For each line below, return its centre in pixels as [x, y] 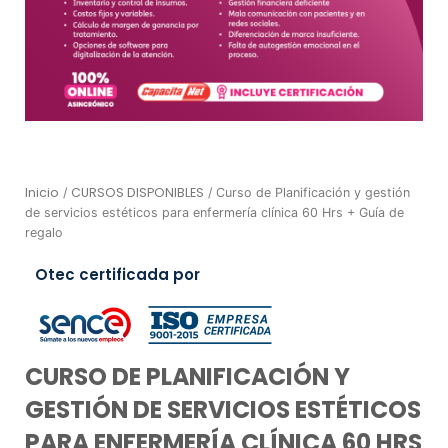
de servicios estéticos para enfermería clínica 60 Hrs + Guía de [214, 212]
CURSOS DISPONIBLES [137, 192]
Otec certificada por [117, 275]
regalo [44, 232]
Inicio [42, 192]
